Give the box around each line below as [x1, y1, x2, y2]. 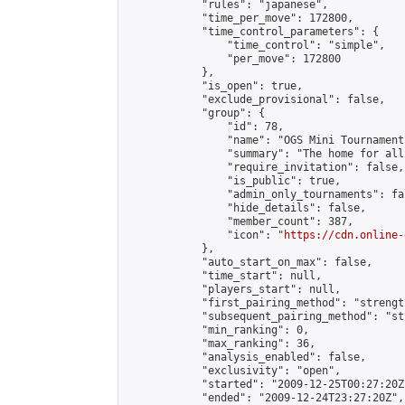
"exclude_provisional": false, [126, 93, 385, 106]
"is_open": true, [126, 80, 303, 92]
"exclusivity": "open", [126, 364, 341, 377]
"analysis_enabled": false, [126, 351, 366, 363]
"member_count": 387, [126, 215, 353, 228]
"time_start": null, [126, 269, 322, 282]
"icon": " [126, 229, 284, 241]
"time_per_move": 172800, [126, 12, 353, 24]
